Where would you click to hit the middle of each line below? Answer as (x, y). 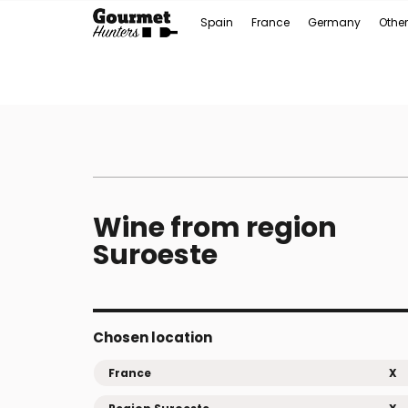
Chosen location (153, 337)
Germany (334, 22)
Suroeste (155, 255)
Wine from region (215, 228)
